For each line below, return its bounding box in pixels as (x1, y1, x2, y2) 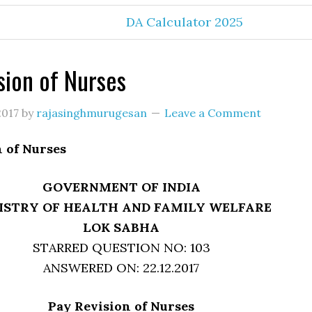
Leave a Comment (164, 106, 261, 120)
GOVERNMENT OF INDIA (42, 179, 201, 195)
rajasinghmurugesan (36, 106, 147, 120)
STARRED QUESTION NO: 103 (32, 240, 210, 256)
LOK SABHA (83, 219, 159, 235)
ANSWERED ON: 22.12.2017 (43, 260, 199, 276)
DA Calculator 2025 (126, 14, 243, 30)
